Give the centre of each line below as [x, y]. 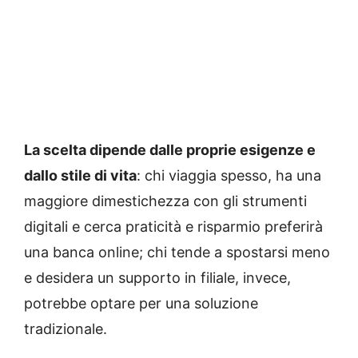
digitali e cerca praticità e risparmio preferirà [173, 227]
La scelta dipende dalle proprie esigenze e [170, 150]
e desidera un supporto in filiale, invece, [157, 278]
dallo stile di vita [80, 175]
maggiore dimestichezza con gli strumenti [165, 201]
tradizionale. [66, 329]
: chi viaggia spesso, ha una [229, 175]
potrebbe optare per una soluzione [141, 303]
